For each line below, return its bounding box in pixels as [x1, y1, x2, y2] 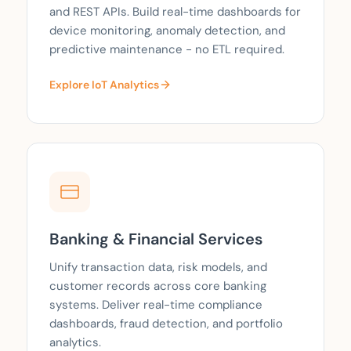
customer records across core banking [49, 278, 266, 295]
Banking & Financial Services [49, 229, 262, 250]
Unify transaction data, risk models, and [49, 259, 267, 276]
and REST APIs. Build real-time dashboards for [49, 4, 301, 20]
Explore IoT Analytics [49, 78, 159, 92]
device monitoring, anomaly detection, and [49, 23, 285, 39]
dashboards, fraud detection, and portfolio [49, 316, 283, 332]
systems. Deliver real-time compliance [49, 297, 262, 313]
